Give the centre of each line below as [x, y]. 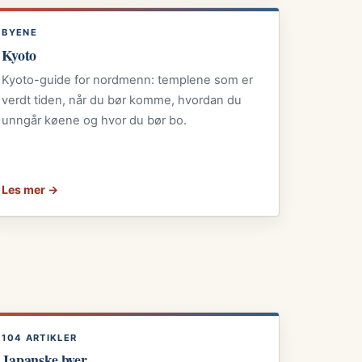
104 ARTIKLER [40, 337]
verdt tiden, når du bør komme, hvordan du [122, 100]
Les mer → [30, 189]
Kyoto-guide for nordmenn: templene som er [128, 80]
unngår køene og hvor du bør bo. [95, 120]
